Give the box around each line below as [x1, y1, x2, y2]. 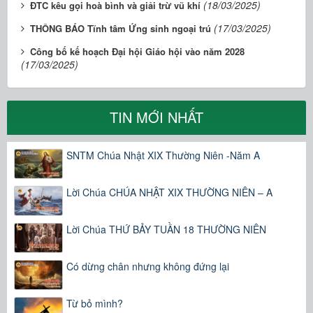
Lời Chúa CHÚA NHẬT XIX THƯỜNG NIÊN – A [66, 184, 272, 199]
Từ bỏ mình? [66, 296, 123, 310]
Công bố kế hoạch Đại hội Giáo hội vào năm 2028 [30, 45, 245, 58]
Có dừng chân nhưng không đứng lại [66, 259, 229, 273]
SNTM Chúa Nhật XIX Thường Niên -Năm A [66, 148, 260, 162]
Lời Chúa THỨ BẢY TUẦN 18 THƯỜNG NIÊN [66, 221, 266, 236]
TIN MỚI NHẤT [110, 107, 203, 127]
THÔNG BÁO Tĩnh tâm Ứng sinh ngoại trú [30, 22, 211, 35]
